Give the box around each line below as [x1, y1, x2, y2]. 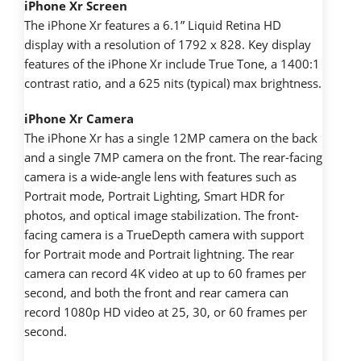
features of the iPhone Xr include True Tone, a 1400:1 [24, 55, 320, 72]
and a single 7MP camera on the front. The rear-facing [24, 148, 322, 165]
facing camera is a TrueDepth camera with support [24, 226, 304, 243]
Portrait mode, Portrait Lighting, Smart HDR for [24, 187, 284, 204]
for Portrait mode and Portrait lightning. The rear [24, 245, 294, 262]
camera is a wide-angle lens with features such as [24, 168, 297, 185]
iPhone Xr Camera [24, 110, 134, 127]
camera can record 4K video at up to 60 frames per [24, 264, 306, 281]
